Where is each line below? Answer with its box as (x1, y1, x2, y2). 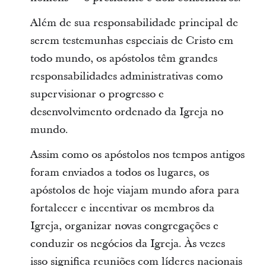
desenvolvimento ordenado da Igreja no (30, 104, 223, 119)
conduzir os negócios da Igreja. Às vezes (30, 236, 225, 251)
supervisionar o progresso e (30, 87, 164, 102)
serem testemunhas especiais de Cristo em (30, 33, 233, 48)
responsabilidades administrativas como (30, 69, 223, 84)
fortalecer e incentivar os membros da (30, 201, 214, 216)
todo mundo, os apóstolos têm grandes (30, 51, 217, 66)
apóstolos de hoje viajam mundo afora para (30, 183, 239, 198)
